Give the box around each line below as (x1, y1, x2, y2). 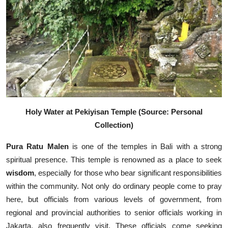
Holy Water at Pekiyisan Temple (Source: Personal (25, 107, 203, 117)
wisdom (6, 168, 34, 178)
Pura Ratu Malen (6, 142, 69, 151)
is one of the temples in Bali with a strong (68, 142, 222, 151)
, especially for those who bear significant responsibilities (34, 168, 222, 178)
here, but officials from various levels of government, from (6, 195, 222, 204)
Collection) (95, 121, 133, 130)
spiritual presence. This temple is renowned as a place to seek (6, 155, 222, 164)
